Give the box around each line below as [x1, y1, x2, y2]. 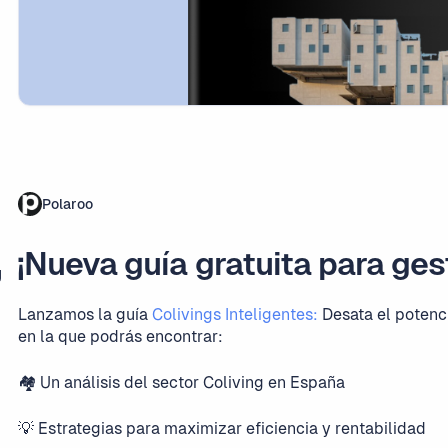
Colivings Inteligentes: [152, 305, 318, 324]
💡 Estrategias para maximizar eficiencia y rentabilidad [18, 419, 426, 438]
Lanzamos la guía [18, 305, 152, 324]
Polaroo [42, 196, 93, 212]
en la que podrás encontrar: [18, 327, 223, 346]
